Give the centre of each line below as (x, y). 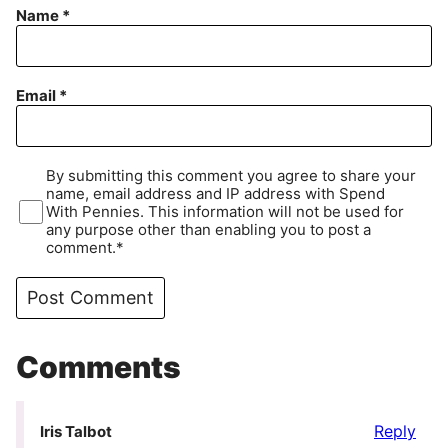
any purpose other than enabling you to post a (209, 230)
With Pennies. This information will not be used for (225, 212)
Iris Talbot (76, 432)
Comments (98, 367)
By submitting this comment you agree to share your (231, 176)
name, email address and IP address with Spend (216, 194)
